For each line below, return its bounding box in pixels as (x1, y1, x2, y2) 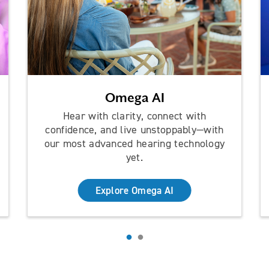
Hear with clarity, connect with (62, 109, 207, 123)
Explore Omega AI (95, 184, 174, 198)
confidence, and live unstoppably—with (45, 123, 224, 137)
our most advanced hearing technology (44, 137, 225, 151)
